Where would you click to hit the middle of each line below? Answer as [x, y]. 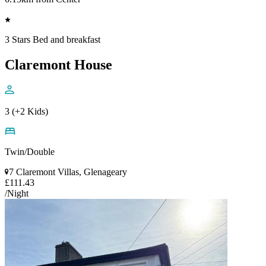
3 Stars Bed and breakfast [53, 40]
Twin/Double [30, 152]
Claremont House [58, 65]
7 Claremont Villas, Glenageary [68, 172]
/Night [17, 194]
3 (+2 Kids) [26, 112]
